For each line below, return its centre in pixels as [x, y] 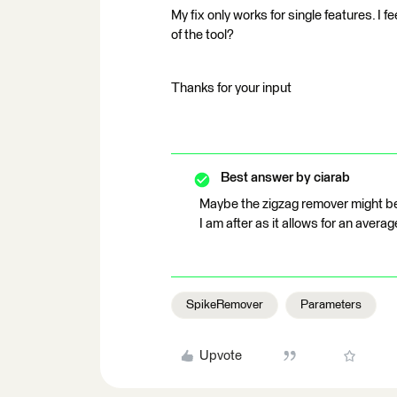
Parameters [331, 304]
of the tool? [202, 35]
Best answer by [266, 177]
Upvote [220, 355]
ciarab [331, 177]
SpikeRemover [225, 304]
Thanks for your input [231, 88]
